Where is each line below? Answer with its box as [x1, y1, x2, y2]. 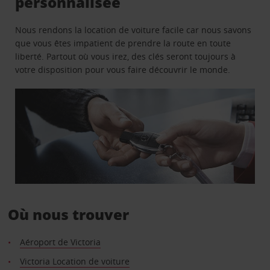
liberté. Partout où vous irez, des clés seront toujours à [15, 50, 236, 62]
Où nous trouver [7, 204, 129, 225]
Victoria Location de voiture [19, 256, 130, 268]
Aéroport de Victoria [19, 236, 101, 248]
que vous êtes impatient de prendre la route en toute [15, 37, 231, 49]
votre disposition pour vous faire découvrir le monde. [15, 63, 231, 75]
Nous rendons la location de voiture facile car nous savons [15, 24, 252, 36]
